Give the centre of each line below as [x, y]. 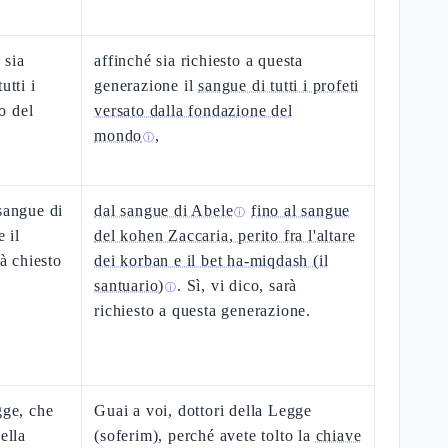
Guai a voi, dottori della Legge [203, 410]
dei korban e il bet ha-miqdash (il [211, 260]
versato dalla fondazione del [193, 110]
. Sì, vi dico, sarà [237, 285]
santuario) [129, 285]
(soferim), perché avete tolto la [205, 435]
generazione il [146, 85]
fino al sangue [301, 210]
